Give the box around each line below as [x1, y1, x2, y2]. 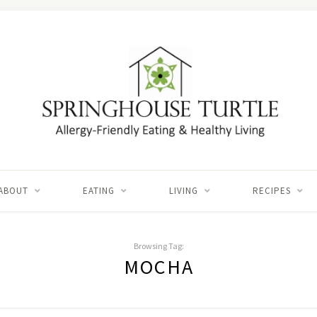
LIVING [168, 184, 198, 197]
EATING [82, 184, 115, 197]
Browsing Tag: [133, 240, 184, 251]
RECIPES [252, 184, 291, 197]
